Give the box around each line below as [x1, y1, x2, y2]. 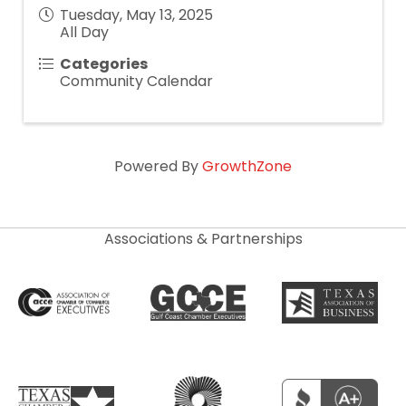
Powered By [114, 156, 202, 177]
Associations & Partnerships [103, 228, 303, 249]
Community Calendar [60, 71, 213, 92]
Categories [60, 53, 148, 74]
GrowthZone [202, 156, 292, 177]
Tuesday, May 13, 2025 [60, 5, 213, 25]
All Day [60, 22, 109, 43]
